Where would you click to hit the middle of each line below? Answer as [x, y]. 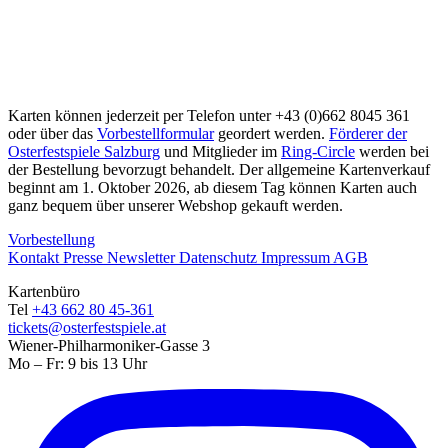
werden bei [392, 151]
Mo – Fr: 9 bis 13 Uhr [77, 363]
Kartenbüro [44, 291]
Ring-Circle [318, 151]
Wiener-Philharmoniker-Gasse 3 [109, 345]
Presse [85, 257]
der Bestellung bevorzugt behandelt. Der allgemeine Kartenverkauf [219, 169]
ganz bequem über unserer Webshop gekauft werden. [175, 205]
